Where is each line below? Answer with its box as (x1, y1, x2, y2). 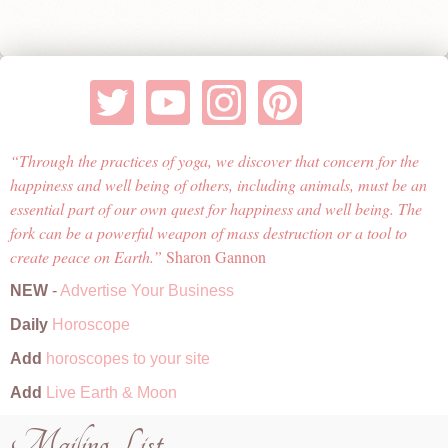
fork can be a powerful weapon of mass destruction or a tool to (10, 221, 407, 243)
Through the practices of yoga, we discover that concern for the (19, 149, 419, 171)
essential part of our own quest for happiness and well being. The (10, 197, 422, 219)
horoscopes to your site (42, 349, 210, 367)
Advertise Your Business (60, 281, 234, 299)
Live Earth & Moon (42, 383, 177, 401)
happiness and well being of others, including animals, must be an (10, 173, 427, 195)
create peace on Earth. (10, 245, 153, 267)
